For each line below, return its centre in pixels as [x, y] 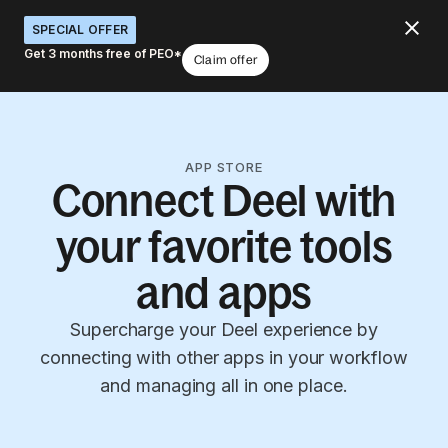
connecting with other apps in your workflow [224, 357]
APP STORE [224, 167]
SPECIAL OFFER [80, 29]
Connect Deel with [224, 200]
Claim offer [225, 60]
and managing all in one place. [224, 385]
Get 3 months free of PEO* [103, 53]
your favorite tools [224, 246]
